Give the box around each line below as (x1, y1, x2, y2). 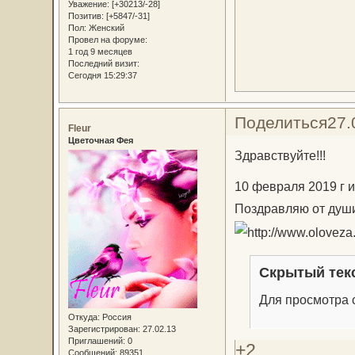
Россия (99, 312, 132, 323)
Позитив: (67, 10, 104, 21)
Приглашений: (67, 336, 125, 346)
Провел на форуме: (67, 34, 147, 44)
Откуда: (67, 312, 100, 323)
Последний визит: (67, 58, 139, 68)
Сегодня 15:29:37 (67, 70, 137, 80)
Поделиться (234, 113, 327, 132)
